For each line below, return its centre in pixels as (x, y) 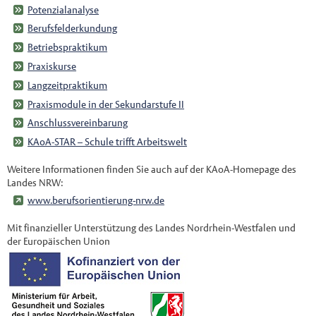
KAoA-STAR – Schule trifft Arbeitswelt (108, 142)
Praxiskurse (52, 66)
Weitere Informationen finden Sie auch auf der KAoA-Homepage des (151, 170)
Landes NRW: (35, 183)
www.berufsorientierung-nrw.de (96, 200)
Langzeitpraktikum (68, 85)
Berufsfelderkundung (73, 29)
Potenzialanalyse (63, 10)
